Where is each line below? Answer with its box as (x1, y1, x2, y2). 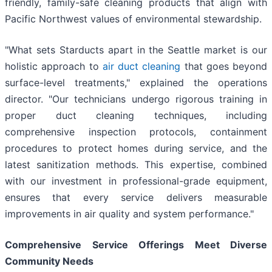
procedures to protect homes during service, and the (5, 142, 267, 155)
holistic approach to (5, 60, 103, 73)
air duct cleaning (102, 60, 181, 73)
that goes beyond (180, 60, 267, 73)
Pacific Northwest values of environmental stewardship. (5, 13, 262, 25)
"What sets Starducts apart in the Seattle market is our (5, 44, 267, 56)
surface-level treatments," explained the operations (5, 76, 267, 89)
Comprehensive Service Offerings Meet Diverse (5, 239, 267, 251)
